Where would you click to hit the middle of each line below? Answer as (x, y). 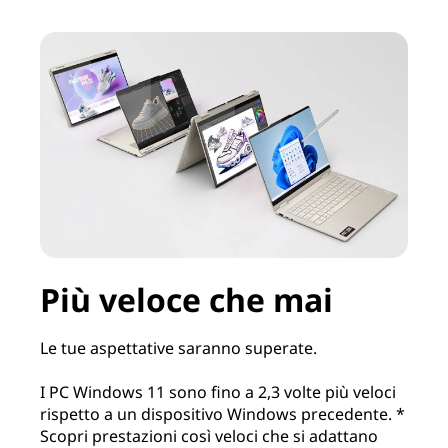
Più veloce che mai (186, 300)
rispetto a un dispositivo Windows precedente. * (222, 414)
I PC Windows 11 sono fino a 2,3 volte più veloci (218, 392)
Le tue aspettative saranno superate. (178, 348)
